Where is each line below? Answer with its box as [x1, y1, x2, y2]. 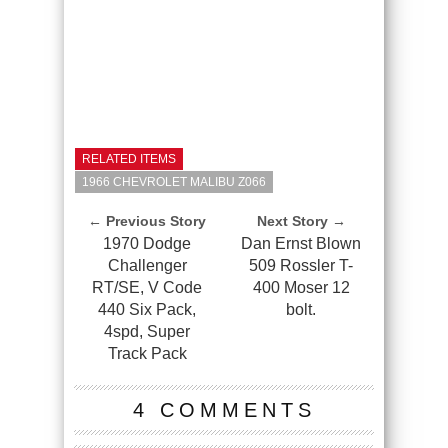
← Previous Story [88, 213, 206, 229]
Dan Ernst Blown [241, 235, 361, 252]
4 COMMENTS [132, 399, 316, 421]
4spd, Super [104, 323, 190, 340]
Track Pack [107, 345, 187, 362]
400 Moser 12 [252, 279, 350, 296]
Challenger [107, 257, 187, 274]
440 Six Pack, [98, 301, 196, 318]
